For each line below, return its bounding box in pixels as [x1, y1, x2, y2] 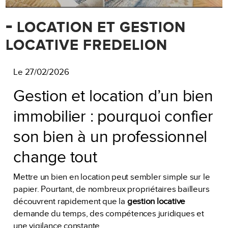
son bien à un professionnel [13, 127, 208, 147]
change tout [13, 147, 97, 167]
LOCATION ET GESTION [13, 19, 186, 37]
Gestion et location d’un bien [13, 86, 213, 106]
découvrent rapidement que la [13, 196, 127, 207]
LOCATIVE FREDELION [6, 37, 168, 55]
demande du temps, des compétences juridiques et [13, 209, 204, 219]
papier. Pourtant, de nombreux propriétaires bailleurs [13, 184, 210, 195]
